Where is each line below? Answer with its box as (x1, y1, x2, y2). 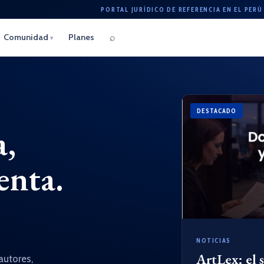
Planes (68, 32, 94, 42)
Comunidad (3, 32, 50, 42)
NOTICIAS (196, 236, 231, 245)
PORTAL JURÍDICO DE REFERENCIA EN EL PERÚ (101, 5, 263, 14)
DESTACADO (197, 107, 237, 115)
